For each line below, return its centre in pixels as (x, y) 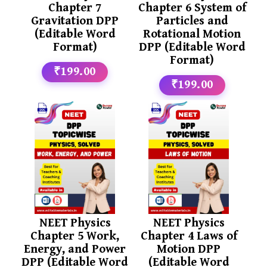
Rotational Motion (192, 34)
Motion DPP (189, 249)
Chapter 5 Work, (75, 236)
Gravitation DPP (75, 21)
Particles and (192, 21)
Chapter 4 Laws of (189, 236)
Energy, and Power (75, 249)
